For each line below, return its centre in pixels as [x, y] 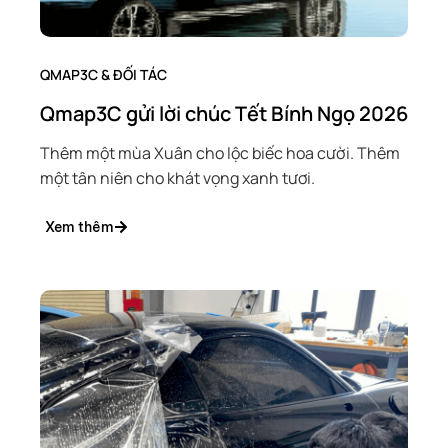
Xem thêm [79, 227]
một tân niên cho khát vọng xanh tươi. [177, 178]
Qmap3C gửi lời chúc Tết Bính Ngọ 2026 [224, 113]
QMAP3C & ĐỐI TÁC [103, 74]
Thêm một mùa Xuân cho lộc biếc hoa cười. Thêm [220, 153]
